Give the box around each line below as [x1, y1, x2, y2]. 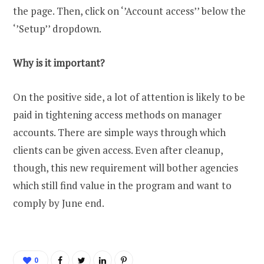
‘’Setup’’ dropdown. [13, 22, 101, 36]
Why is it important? [13, 56, 105, 70]
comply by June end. [13, 196, 104, 210]
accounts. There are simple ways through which [13, 126, 226, 140]
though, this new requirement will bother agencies [13, 161, 238, 175]
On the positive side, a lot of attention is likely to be [13, 90, 245, 104]
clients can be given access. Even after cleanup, [13, 143, 223, 157]
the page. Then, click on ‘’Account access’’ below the [13, 4, 246, 18]
